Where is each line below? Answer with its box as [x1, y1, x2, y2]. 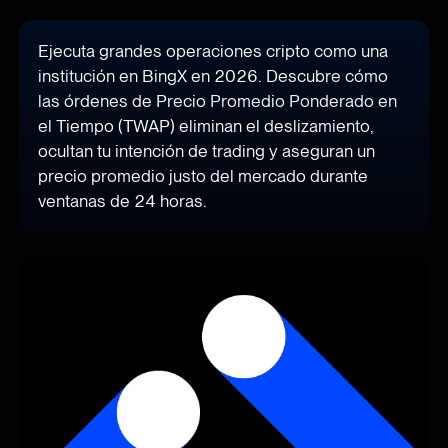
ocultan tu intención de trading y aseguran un [38, 141, 376, 162]
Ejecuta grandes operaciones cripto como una [38, 41, 389, 62]
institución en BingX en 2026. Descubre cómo [38, 66, 389, 87]
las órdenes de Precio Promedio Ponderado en [38, 91, 398, 112]
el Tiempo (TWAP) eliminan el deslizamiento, [38, 116, 375, 137]
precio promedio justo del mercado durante [38, 166, 369, 187]
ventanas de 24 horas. [38, 191, 208, 212]
